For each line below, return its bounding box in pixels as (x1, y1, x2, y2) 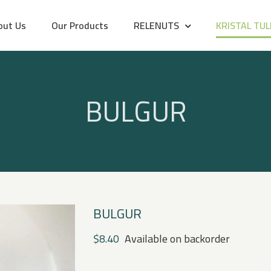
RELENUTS (134, 16, 179, 34)
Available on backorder (125, 228, 230, 249)
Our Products (51, 16, 108, 34)
